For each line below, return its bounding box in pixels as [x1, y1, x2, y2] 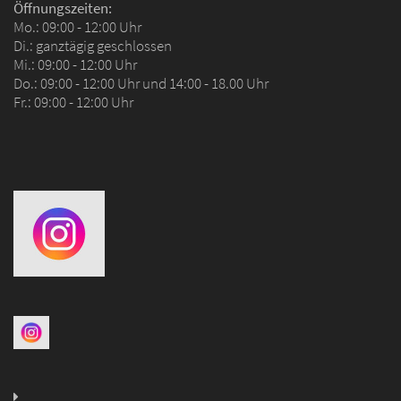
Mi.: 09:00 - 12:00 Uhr [13, 55, 140, 75]
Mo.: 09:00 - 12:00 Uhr [13, 17, 141, 38]
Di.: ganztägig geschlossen [13, 36, 172, 56]
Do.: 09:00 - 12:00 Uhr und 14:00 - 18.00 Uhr [13, 73, 269, 94]
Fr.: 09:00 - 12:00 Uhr [13, 92, 133, 113]
